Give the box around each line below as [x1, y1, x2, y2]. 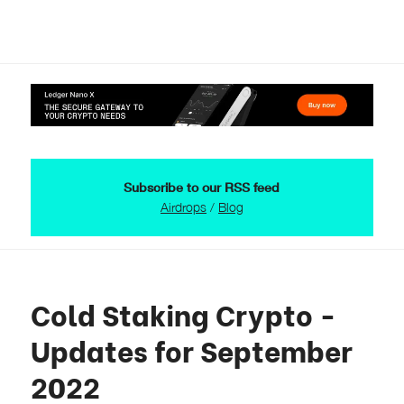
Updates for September [30, 327, 353, 370]
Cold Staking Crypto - [30, 291, 336, 334]
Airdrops [160, 198, 207, 215]
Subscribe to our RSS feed [124, 179, 280, 195]
